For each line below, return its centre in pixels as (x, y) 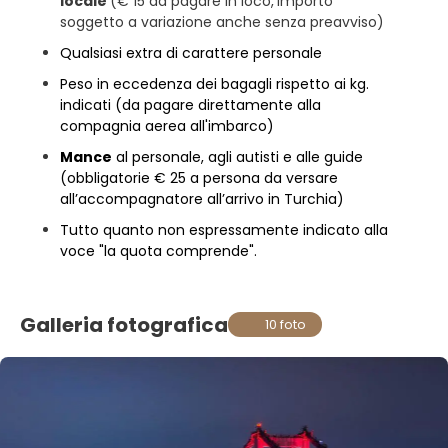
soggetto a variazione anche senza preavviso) (222, 22)
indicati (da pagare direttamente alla (190, 105)
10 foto (286, 324)
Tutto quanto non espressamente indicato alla (224, 230)
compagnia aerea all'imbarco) (167, 126)
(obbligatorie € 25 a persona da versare (199, 178)
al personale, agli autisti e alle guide (237, 157)
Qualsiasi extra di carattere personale (191, 53)
